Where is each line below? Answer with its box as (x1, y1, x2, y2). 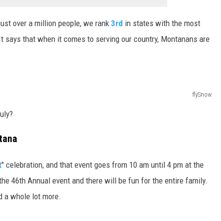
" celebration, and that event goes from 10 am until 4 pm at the (1, 160, 204, 170)
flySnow (192, 90, 212, 98)
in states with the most (123, 18, 200, 28)
